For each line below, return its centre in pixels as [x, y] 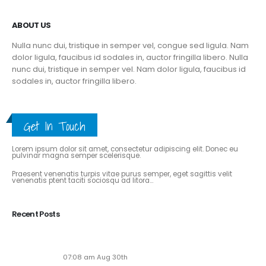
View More [29, 191]
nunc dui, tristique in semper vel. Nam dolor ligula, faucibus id [129, 69]
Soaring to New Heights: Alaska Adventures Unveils [156, 232]
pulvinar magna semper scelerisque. [76, 156]
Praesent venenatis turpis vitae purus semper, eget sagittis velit [122, 174]
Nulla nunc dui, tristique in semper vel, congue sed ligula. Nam [130, 45]
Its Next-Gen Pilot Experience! [118, 243]
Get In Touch [55, 126]
